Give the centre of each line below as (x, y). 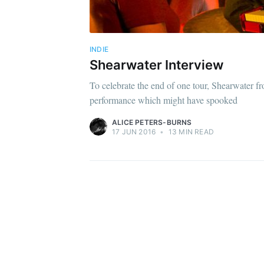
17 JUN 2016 (134, 132)
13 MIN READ (190, 132)
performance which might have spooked (164, 100)
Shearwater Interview (156, 65)
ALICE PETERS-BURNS (152, 123)
